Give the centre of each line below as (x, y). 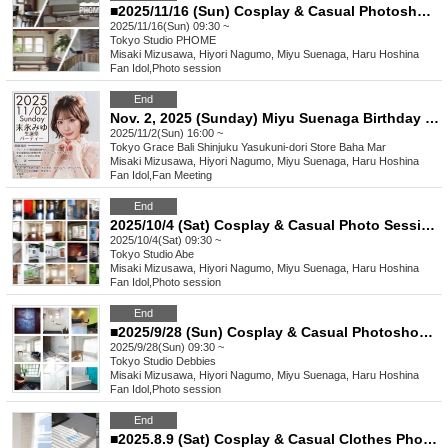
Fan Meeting (182, 175)
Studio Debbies (179, 361)
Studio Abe (168, 254)
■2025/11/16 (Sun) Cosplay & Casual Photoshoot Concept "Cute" (424, 11)
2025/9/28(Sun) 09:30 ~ (167, 347)
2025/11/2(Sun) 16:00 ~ (166, 133)
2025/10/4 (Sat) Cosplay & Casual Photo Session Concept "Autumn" (428, 225)
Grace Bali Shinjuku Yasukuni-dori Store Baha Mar (264, 147)
